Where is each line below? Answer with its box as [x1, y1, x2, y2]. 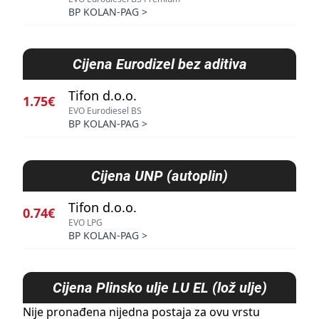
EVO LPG [68, 216, 103, 229]
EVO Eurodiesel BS [68, 105, 142, 117]
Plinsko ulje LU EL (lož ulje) [95, 279, 267, 296]
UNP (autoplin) [135, 167, 228, 184]
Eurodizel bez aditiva [115, 56, 247, 73]
